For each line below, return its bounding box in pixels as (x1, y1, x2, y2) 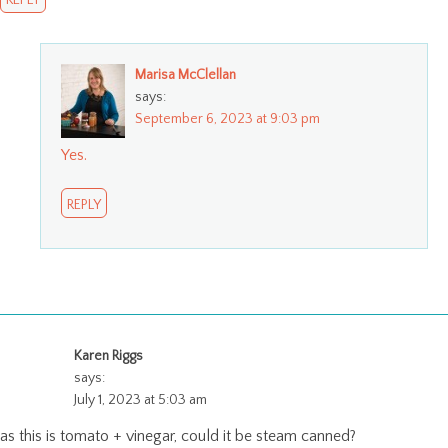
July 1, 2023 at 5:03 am (74, 391, 207, 408)
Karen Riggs (74, 347, 143, 364)
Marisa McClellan (135, 66, 236, 83)
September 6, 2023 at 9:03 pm (135, 110, 320, 127)
